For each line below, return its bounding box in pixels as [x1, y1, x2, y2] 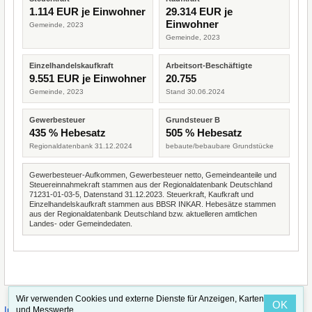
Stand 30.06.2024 [166, 88, 225, 95]
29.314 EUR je [166, 6, 233, 17]
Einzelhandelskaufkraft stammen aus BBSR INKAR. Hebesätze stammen [29, 200, 276, 208]
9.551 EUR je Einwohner [29, 72, 146, 84]
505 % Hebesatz [166, 127, 242, 139]
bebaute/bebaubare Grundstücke [166, 142, 274, 150]
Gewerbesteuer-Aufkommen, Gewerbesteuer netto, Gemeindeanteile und [29, 171, 276, 179]
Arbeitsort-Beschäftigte [166, 61, 252, 70]
